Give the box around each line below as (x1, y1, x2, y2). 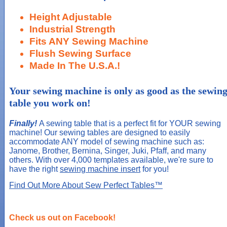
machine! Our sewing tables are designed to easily (9, 128, 190, 137)
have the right (9, 165, 60, 174)
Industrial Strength (29, 24, 116, 35)
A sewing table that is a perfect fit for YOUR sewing (39, 119, 221, 128)
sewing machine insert (60, 165, 140, 174)
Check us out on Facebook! (9, 213, 116, 222)
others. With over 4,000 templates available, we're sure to (9, 156, 213, 165)
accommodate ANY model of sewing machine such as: (9, 137, 204, 146)
